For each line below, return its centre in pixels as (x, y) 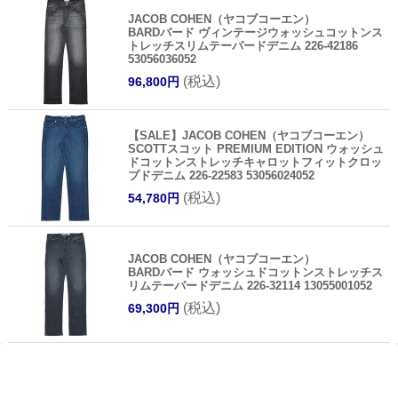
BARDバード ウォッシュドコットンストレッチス (255, 272)
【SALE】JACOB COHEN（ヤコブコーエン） (248, 135)
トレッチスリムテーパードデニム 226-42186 (243, 45)
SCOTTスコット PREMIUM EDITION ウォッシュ (255, 148)
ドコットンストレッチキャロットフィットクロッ (255, 162)
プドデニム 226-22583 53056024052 (221, 175)
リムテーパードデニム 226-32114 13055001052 (250, 285)
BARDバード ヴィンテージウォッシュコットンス (255, 32)
